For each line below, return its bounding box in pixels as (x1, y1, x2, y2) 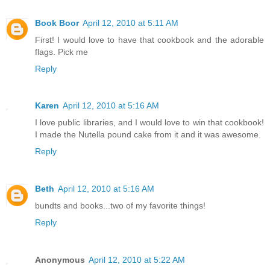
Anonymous (35, 255, 85, 265)
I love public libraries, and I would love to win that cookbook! (35, 118, 264, 128)
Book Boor (35, 17, 79, 28)
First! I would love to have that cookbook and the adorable (35, 34, 264, 45)
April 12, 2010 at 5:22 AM (89, 255, 185, 265)
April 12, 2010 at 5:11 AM (83, 17, 178, 28)
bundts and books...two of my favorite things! (35, 201, 206, 211)
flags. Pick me (35, 46, 88, 57)
